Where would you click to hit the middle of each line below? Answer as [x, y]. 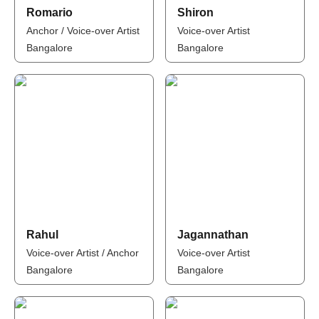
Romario [49, 12]
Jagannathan [213, 235]
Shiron [195, 12]
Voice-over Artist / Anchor [82, 253]
